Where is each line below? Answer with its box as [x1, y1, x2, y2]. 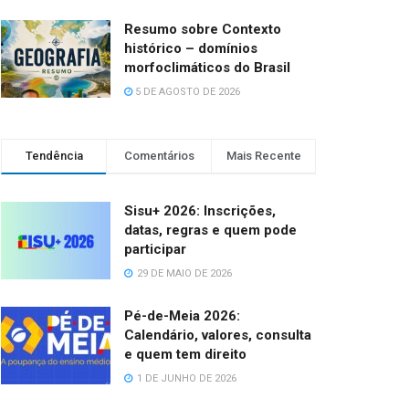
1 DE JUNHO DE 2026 [134, 372, 236, 384]
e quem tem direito [124, 345, 246, 362]
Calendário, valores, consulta [124, 326, 311, 343]
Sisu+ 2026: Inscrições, [124, 202, 276, 219]
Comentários [123, 148, 194, 163]
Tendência [25, 148, 83, 163]
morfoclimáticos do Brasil [124, 58, 290, 76]
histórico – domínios [124, 39, 257, 57]
